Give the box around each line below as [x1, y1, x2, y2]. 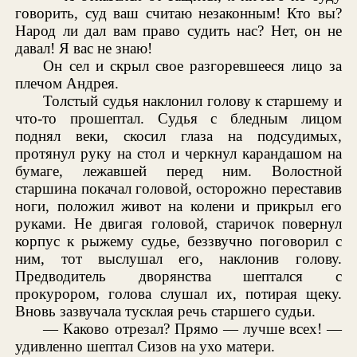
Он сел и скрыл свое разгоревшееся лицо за [43, 57, 342, 74]
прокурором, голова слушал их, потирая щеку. [15, 284, 342, 302]
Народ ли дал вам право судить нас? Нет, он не [15, 22, 342, 39]
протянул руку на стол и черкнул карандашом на [15, 144, 342, 162]
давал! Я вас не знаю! [15, 39, 153, 57]
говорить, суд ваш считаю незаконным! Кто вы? [15, 4, 342, 22]
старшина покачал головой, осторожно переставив [15, 179, 342, 197]
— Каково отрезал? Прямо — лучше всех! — [43, 320, 342, 337]
